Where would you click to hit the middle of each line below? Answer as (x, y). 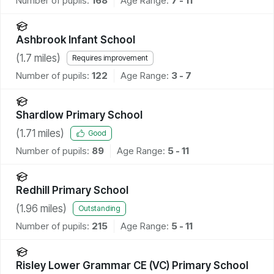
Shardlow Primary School (79, 115)
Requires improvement (110, 58)
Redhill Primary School (72, 190)
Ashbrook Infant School (76, 39)
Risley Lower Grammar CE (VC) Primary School (132, 265)
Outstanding (99, 209)
